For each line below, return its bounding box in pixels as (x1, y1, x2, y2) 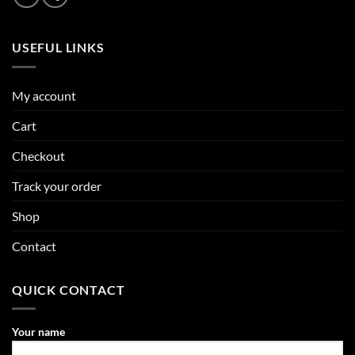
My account (12, 87, 76, 103)
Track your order (12, 177, 101, 193)
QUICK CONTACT (12, 281, 125, 297)
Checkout (12, 147, 65, 163)
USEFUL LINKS (12, 40, 105, 55)
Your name (12, 325, 65, 339)
